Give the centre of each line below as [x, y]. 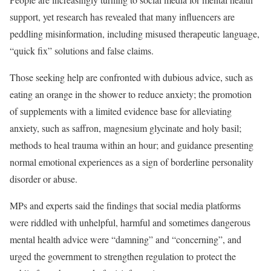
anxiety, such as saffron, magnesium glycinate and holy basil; [126, 128]
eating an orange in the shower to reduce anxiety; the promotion [131, 94]
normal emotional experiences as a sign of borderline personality [132, 162]
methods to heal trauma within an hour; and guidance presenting [132, 145]
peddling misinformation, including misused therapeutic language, [135, 34]
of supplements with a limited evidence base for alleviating [121, 111]
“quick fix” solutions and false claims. [82, 51]
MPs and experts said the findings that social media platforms [125, 205]
